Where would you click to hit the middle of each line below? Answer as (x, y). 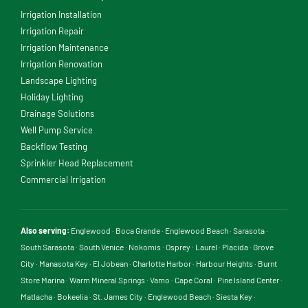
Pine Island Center (248, 280)
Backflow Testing (54, 147)
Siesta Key (234, 297)
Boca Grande (138, 231)
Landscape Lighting (59, 81)
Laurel (206, 247)
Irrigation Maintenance (65, 48)
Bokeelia (73, 297)
